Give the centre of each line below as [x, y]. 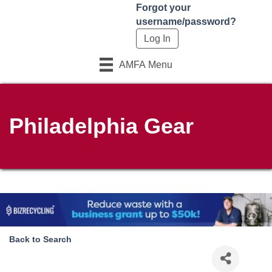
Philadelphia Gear [101, 126]
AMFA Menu [146, 65]
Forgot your [163, 8]
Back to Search [40, 239]
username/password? [186, 22]
